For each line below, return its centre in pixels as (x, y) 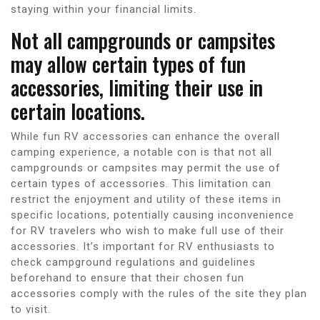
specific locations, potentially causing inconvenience (152, 215)
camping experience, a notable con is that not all (141, 152)
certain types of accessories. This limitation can (141, 183)
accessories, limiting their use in (137, 87)
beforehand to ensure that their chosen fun (127, 277)
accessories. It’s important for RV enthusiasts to (143, 246)
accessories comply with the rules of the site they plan (159, 293)
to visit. (31, 309)
